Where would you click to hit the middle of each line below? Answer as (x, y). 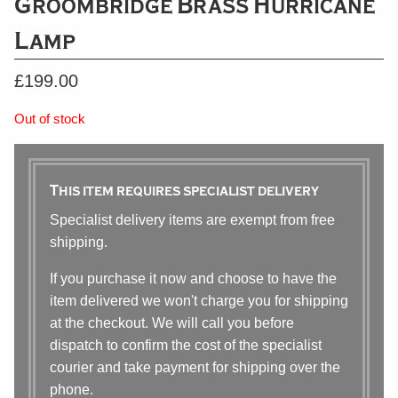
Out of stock (50, 119)
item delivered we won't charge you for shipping (199, 301)
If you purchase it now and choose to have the (193, 279)
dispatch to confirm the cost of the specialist (186, 345)
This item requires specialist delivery (184, 191)
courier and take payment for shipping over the (195, 367)
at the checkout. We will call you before (172, 323)
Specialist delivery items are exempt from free (192, 220)
